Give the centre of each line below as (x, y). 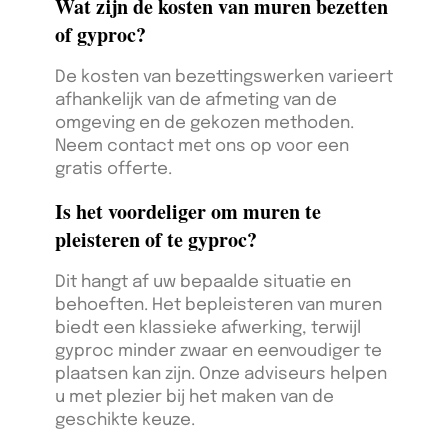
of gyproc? (100, 35)
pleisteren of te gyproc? (156, 240)
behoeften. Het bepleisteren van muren (218, 306)
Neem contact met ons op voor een (202, 147)
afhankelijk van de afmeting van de (196, 101)
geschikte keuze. (125, 421)
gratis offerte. (113, 170)
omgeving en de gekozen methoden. (204, 124)
